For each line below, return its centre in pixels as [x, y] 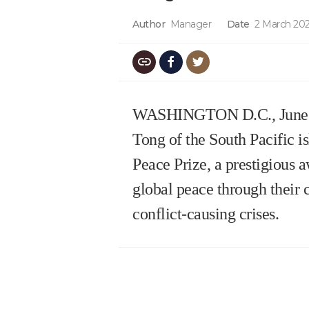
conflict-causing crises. [206, 213]
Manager [190, 24]
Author [149, 24]
